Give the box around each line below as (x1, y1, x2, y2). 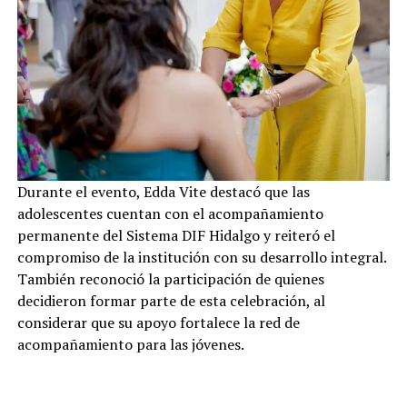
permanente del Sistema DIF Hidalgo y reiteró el (16, 224, 335, 245)
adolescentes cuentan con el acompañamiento (16, 203, 323, 223)
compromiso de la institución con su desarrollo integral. (16, 246, 386, 267)
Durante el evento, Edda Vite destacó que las (16, 181, 310, 202)
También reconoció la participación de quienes (16, 268, 324, 289)
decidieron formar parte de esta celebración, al (16, 290, 325, 311)
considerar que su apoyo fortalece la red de (16, 312, 300, 333)
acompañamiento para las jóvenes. (16, 333, 244, 354)
